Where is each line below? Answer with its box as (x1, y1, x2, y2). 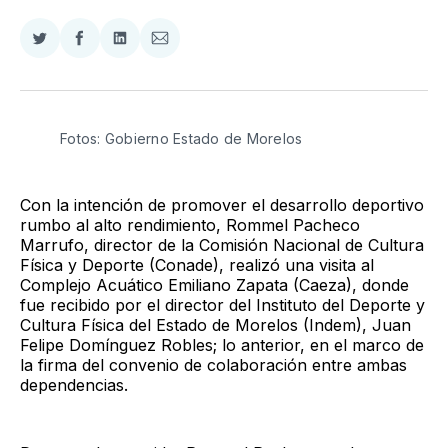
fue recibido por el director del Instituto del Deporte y (20, 294, 425, 315)
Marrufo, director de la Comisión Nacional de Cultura (20, 234, 424, 255)
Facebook (78, 76, 155, 97)
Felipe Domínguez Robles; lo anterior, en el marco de (20, 334, 424, 355)
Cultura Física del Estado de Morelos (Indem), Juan (20, 314, 411, 335)
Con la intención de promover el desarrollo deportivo (20, 194, 424, 215)
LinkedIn (118, 76, 183, 97)
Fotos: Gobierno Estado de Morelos (60, 129, 307, 147)
